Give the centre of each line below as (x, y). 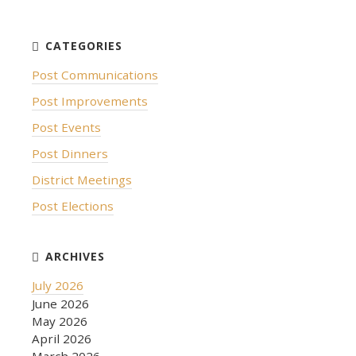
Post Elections (73, 205)
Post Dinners (70, 153)
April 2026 (62, 338)
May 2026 (60, 321)
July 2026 (58, 285)
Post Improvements (90, 101)
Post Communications (95, 74)
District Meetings (82, 179)
